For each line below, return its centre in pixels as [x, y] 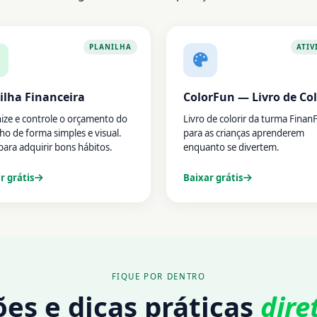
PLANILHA [110, 47]
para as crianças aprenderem [244, 133]
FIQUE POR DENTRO [158, 277]
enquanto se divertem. [232, 148]
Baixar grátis [214, 178]
